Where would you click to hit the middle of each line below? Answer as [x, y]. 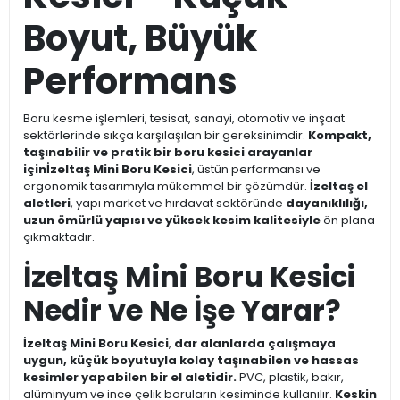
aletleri [47, 204]
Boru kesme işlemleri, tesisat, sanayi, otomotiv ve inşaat [184, 119]
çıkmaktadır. [59, 237]
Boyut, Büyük [140, 39]
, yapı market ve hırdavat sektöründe [178, 204]
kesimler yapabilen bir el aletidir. [130, 378]
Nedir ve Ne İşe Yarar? [182, 311]
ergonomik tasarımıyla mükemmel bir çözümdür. [167, 187]
